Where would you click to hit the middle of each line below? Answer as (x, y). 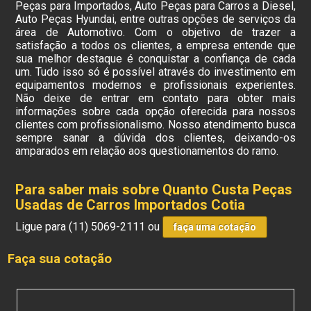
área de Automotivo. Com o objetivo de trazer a (155, 32)
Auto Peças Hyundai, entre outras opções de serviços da (155, 19)
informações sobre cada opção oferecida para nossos (155, 111)
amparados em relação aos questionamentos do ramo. (147, 151)
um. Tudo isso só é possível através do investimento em (155, 72)
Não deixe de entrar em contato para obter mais (155, 98)
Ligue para (42, 227)
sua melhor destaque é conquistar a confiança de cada (155, 59)
